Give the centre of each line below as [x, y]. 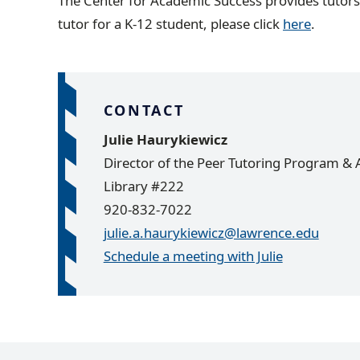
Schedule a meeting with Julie [193, 256]
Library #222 [143, 186]
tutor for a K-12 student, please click [170, 23]
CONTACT [144, 110]
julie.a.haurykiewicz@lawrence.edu [211, 232]
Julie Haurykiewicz [165, 139]
